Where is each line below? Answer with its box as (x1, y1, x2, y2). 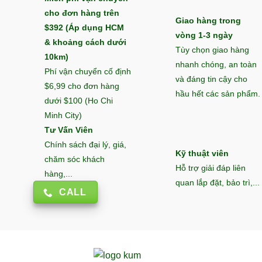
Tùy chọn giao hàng (175, 45, 249, 54)
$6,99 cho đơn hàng (44, 82, 119, 91)
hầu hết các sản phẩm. (175, 89, 260, 98)
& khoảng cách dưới (44, 38, 126, 47)
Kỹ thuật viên (175, 149, 229, 158)
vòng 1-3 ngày (175, 30, 233, 40)
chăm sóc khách (44, 155, 105, 164)
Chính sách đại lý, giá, (44, 140, 126, 150)
